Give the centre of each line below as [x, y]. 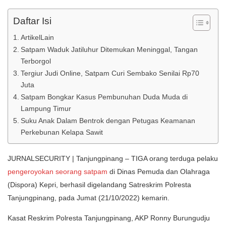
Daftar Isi [32, 21]
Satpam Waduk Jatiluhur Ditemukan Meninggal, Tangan [109, 50]
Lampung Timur [46, 109]
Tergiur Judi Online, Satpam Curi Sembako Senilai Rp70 [110, 73]
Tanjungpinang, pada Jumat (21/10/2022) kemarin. [89, 198]
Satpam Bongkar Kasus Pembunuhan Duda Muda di [104, 97]
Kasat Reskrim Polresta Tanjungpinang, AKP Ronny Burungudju [109, 218]
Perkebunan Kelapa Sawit [62, 132]
